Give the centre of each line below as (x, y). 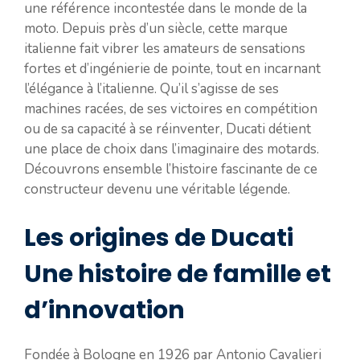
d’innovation (104, 310)
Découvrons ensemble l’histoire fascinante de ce (171, 169)
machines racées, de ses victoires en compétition (171, 109)
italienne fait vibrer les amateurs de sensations (165, 49)
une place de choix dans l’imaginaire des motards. (172, 149)
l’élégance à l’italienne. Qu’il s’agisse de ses (151, 89)
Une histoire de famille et (178, 274)
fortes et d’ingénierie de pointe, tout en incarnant (172, 69)
